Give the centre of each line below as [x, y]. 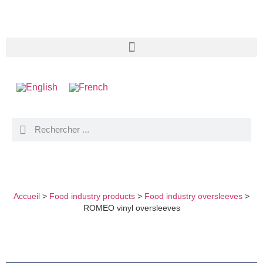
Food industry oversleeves [193, 196]
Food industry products [92, 196]
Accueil [27, 196]
